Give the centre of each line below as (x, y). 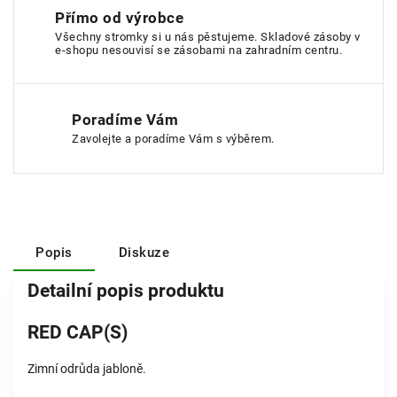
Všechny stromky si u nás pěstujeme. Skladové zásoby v (208, 37)
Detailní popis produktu (126, 291)
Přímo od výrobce (120, 18)
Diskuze (144, 253)
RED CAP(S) (78, 332)
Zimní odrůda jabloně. (87, 369)
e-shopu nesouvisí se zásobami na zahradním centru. (199, 50)
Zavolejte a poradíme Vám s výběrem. (173, 138)
